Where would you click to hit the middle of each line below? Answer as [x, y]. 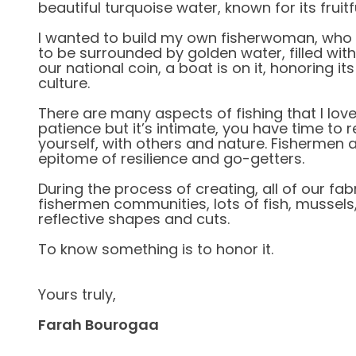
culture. [64, 83]
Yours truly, [77, 294]
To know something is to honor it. [156, 249]
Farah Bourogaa [99, 325]
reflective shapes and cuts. [134, 219]
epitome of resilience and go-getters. [171, 159]
